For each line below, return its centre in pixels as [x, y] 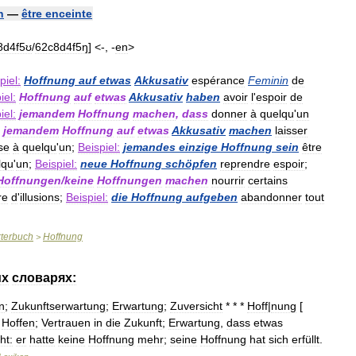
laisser [291, 130]
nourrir [228, 180]
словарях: [44, 278]
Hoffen [18, 323]
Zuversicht [196, 306]
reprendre [245, 164]
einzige [198, 147]
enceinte [69, 14]
